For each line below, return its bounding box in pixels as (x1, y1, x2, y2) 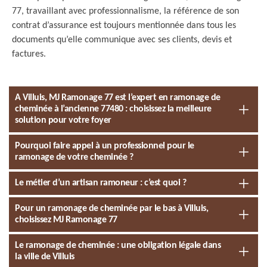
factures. (12, 49, 46, 59)
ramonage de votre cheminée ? (15, 153, 133, 162)
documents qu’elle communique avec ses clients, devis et (12, 35, 232, 45)
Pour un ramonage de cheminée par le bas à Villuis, (15, 204, 208, 213)
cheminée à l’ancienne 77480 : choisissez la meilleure (15, 104, 212, 114)
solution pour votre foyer (15, 116, 111, 125)
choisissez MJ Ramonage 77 (15, 215, 117, 225)
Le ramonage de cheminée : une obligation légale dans (15, 241, 221, 250)
